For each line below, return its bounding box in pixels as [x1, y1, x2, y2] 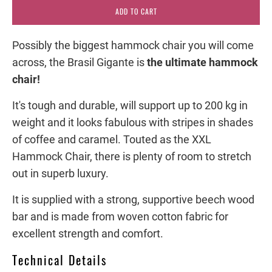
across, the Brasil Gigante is [12, 55, 147, 69]
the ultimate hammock [147, 55, 258, 69]
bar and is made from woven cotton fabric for [12, 209, 228, 223]
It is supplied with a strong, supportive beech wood [12, 192, 254, 206]
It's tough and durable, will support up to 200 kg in [12, 98, 248, 112]
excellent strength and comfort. [12, 226, 163, 240]
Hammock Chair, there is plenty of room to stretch [12, 149, 251, 163]
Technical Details [12, 250, 107, 269]
